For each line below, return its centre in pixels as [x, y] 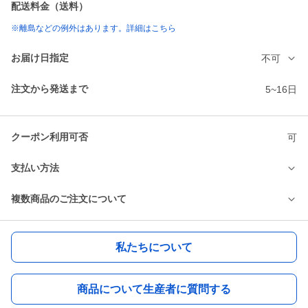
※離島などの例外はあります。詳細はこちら [93, 29]
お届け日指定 [40, 58]
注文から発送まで [49, 89]
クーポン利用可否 [49, 137]
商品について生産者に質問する [154, 289]
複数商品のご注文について [69, 199]
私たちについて [154, 247]
